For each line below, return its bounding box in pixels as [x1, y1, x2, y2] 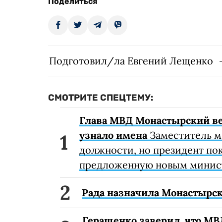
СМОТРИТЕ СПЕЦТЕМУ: [48, 92, 153, 104]
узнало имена [79, 129, 150, 142]
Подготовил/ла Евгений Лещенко [49, 55, 213, 67]
